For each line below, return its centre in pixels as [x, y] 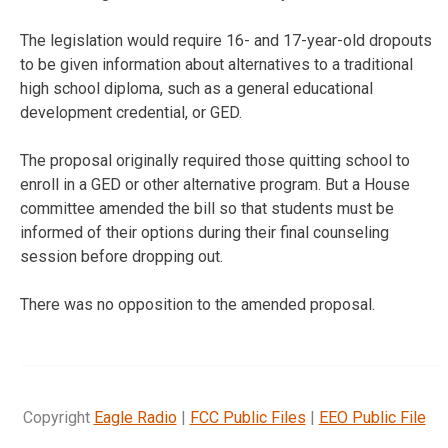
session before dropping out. [121, 256]
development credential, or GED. [131, 112]
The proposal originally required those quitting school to [215, 160]
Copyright [58, 417]
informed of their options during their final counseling [204, 232]
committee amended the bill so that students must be [207, 208]
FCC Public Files [247, 417]
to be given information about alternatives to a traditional [216, 64]
